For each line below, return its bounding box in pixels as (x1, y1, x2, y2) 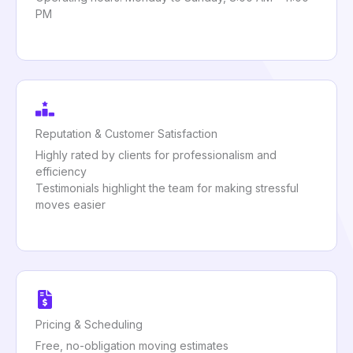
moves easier (35, 197, 106, 211)
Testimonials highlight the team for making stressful (35, 180, 299, 195)
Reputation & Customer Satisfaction (35, 126, 217, 140)
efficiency (35, 164, 87, 178)
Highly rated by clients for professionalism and (35, 147, 277, 162)
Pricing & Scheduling (35, 318, 143, 332)
